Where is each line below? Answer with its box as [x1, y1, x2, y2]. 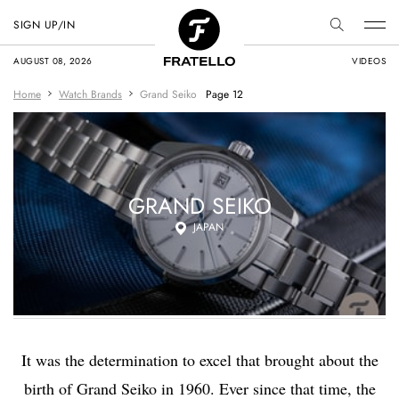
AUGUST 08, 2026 [13, 54, 93, 68]
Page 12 [206, 86, 243, 102]
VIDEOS [352, 54, 386, 68]
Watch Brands [59, 86, 122, 102]
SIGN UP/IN [13, 17, 75, 33]
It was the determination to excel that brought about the [20, 349, 379, 370]
